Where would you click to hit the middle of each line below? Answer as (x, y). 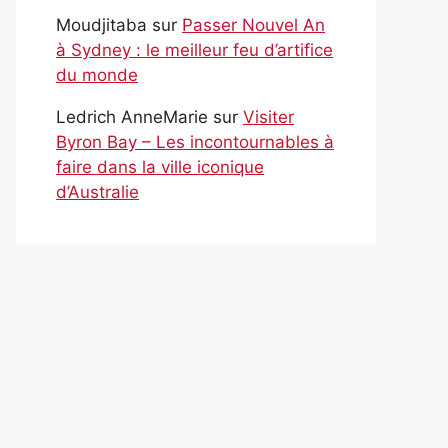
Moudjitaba (101, 24)
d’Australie (97, 191)
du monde (97, 74)
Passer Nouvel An (253, 24)
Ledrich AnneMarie (132, 116)
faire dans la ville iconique (160, 166)
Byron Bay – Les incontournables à (195, 141)
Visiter (268, 116)
